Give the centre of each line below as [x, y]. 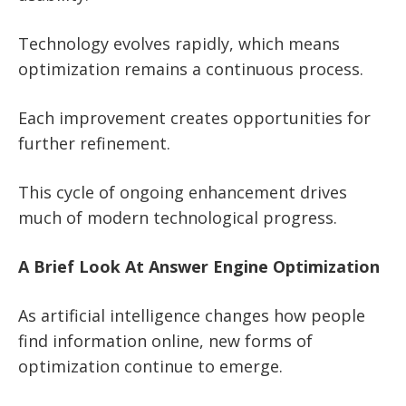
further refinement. [94, 144]
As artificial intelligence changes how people [192, 316]
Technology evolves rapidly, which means [179, 44]
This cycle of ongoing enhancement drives [183, 193]
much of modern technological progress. [178, 218]
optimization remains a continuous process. [191, 69]
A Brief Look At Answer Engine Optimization [199, 267]
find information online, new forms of [165, 341]
